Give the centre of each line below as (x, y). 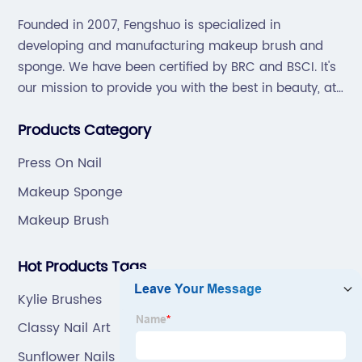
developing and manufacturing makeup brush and (171, 47)
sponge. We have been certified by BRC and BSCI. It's (177, 68)
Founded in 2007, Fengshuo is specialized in (149, 26)
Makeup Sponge (71, 192)
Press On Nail (60, 164)
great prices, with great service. (113, 110)
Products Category (85, 131)
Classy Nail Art (65, 328)
